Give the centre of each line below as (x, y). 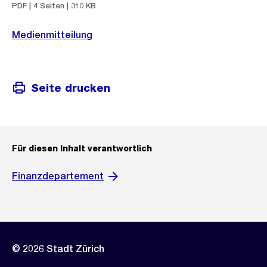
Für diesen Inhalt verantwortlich (82, 148)
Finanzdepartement (58, 176)
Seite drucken (71, 88)
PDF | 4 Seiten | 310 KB (54, 6)
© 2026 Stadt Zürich (58, 249)
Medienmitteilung (52, 35)
